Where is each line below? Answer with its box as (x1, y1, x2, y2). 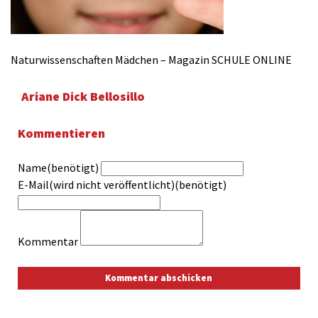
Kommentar (18, 234, 79, 249)
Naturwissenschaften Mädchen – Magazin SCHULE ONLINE (11, 53, 292, 67)
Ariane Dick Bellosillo (21, 88, 145, 105)
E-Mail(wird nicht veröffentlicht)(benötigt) (18, 177, 227, 192)
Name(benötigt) (18, 160, 99, 175)
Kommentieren (18, 125, 106, 142)
